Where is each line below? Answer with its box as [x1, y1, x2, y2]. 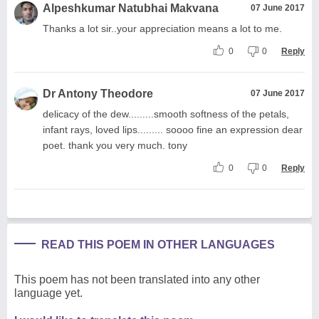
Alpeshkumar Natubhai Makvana [43, 1, 219, 14]
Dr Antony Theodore [43, 87, 153, 100]
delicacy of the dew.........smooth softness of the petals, [43, 108, 289, 120]
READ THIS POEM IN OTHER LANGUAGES [41, 238, 275, 251]
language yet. [14, 286, 83, 299]
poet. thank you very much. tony [43, 139, 187, 151]
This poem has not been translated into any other [14, 273, 260, 286]
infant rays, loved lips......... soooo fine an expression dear [43, 123, 303, 135]
